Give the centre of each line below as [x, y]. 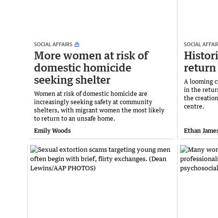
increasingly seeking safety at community [93, 102]
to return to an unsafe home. [75, 118]
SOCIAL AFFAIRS [53, 44]
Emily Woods [53, 130]
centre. [194, 106]
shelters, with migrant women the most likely [99, 110]
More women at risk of [91, 55]
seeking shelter [72, 79]
